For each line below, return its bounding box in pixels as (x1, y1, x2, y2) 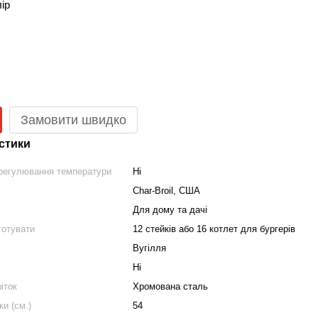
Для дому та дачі (133, 204, 208, 215)
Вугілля (133, 243, 167, 253)
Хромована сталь (133, 281, 209, 292)
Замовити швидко (21, 113, 127, 127)
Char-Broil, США (133, 185, 201, 196)
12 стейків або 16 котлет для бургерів (133, 224, 296, 234)
